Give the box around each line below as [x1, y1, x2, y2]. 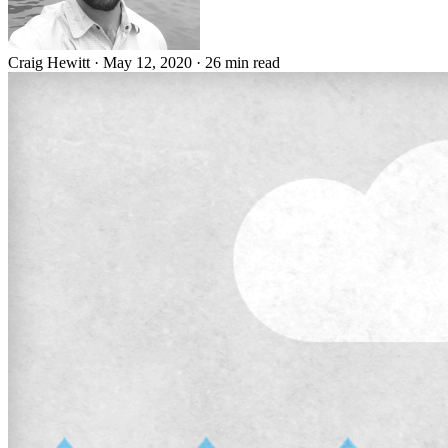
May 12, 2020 [103, 54, 196, 72]
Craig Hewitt [8, 54, 90, 72]
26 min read [205, 54, 280, 72]
